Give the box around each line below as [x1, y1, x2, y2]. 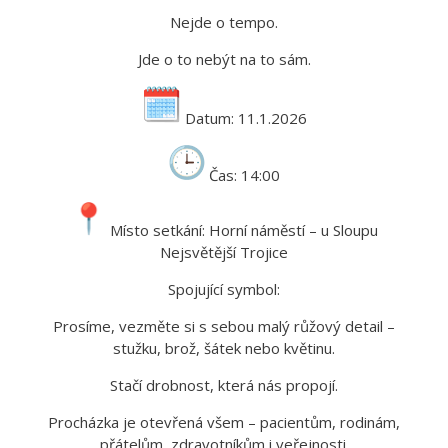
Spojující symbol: [168, 278, 280, 299]
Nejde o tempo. [170, 11, 278, 32]
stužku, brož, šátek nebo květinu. [113, 337, 335, 358]
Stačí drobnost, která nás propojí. [110, 374, 338, 395]
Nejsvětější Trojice [160, 241, 288, 262]
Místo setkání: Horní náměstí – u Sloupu [105, 219, 378, 240]
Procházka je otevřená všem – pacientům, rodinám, [48, 411, 400, 432]
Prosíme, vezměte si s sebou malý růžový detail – [53, 315, 395, 336]
